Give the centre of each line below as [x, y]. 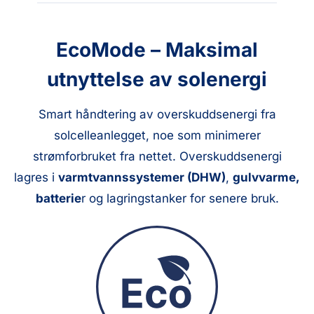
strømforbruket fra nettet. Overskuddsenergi [157, 157]
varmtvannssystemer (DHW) [142, 178]
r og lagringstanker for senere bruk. [180, 199]
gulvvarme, [266, 178]
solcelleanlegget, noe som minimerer [157, 136]
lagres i [36, 178]
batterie [58, 199]
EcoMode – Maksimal [157, 49]
